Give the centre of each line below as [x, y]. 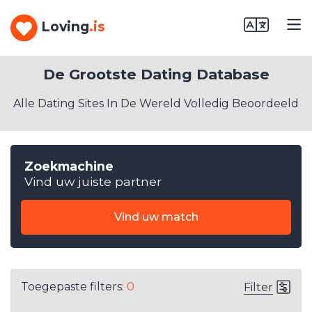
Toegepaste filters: [74, 287]
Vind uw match [156, 217]
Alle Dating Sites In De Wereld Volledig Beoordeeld [156, 103]
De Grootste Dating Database [156, 74]
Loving [65, 27]
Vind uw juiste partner [93, 181]
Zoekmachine [69, 166]
